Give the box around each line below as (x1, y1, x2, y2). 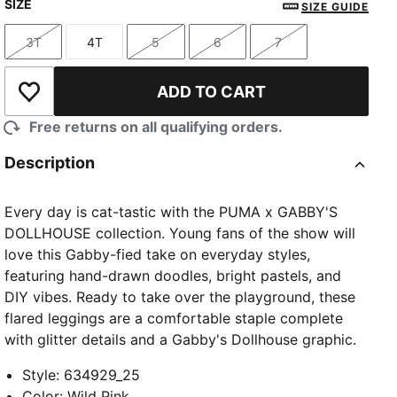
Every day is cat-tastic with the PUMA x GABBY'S (4, 203, 339, 222)
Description (4, 153, 96, 173)
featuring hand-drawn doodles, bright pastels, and (4, 267, 342, 285)
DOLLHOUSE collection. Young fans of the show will (4, 224, 356, 243)
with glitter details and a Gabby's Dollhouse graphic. (4, 331, 357, 349)
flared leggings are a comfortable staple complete (4, 309, 344, 328)
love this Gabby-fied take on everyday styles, (4, 245, 311, 264)
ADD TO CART (157, 82, 267, 101)
